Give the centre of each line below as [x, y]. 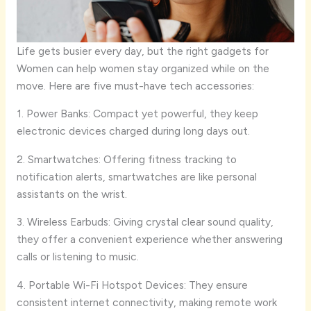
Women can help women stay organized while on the [143, 68]
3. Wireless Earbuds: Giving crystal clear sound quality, [145, 222]
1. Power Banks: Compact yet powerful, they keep [137, 114]
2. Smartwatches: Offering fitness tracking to [126, 159]
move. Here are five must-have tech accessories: [135, 85]
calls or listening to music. [77, 257]
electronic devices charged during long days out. [133, 131]
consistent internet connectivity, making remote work [146, 302]
